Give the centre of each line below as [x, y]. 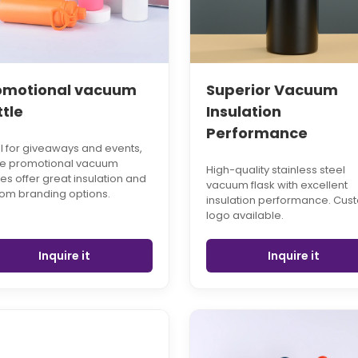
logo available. [245, 216]
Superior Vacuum [272, 90]
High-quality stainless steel [275, 170]
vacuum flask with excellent [276, 185]
